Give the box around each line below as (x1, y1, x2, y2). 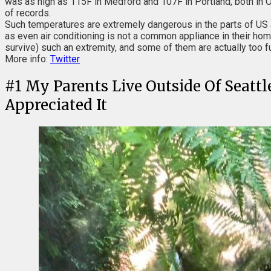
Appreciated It (5, 95, 107, 114)
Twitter (50, 53, 80, 65)
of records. (5, 7, 51, 19)
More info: (5, 53, 50, 65)
